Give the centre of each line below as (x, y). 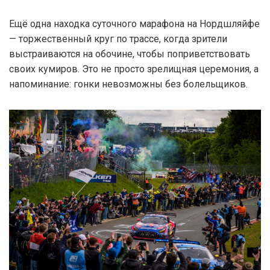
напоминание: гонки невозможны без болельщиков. (128, 84)
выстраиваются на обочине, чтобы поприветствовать (130, 54)
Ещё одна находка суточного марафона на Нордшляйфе (134, 24)
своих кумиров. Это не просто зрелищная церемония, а (134, 69)
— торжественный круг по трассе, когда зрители (118, 39)
